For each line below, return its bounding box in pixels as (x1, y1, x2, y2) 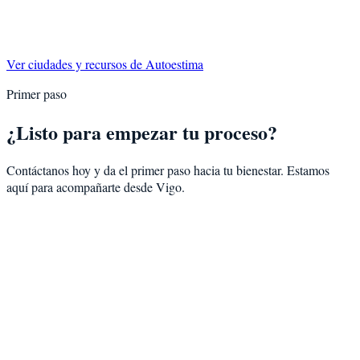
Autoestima (145, 55, 203, 72)
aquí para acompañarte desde (6, 178, 156, 196)
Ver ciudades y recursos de (6, 55, 145, 72)
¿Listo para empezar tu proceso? (6, 117, 277, 146)
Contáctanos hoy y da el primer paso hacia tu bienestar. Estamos (6, 162, 329, 179)
